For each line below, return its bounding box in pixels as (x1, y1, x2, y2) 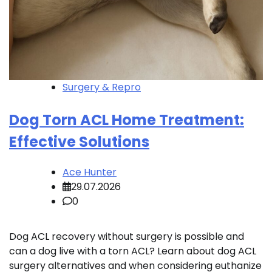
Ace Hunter (63, 165, 117, 179)
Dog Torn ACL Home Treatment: (9, 110, 244, 131)
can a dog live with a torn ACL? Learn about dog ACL (9, 243, 256, 258)
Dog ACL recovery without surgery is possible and (9, 229, 244, 243)
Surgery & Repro (63, 80, 141, 95)
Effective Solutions (9, 132, 149, 152)
